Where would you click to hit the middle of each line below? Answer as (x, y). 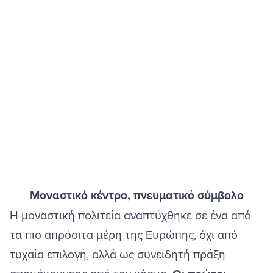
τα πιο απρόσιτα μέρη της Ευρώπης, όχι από (124, 234)
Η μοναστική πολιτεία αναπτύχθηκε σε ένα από (130, 215)
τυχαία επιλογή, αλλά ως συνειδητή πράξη (118, 254)
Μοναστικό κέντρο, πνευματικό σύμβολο (136, 195)
